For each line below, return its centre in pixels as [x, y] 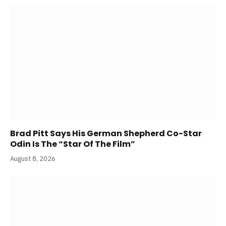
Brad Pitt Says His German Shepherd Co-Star [106, 134]
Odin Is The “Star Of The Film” [73, 144]
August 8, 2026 [33, 159]
